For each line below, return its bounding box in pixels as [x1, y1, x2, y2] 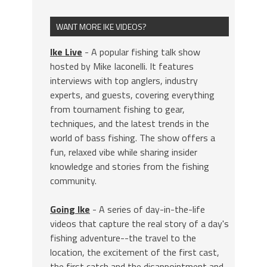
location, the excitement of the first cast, [50, 245, 219, 259]
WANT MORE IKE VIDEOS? [56, 20, 147, 33]
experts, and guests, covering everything [50, 88, 215, 102]
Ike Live [50, 45, 82, 59]
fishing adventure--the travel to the [50, 231, 196, 245]
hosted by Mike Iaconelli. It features [50, 59, 194, 73]
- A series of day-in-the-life [90, 202, 205, 216]
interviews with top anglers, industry [50, 73, 198, 88]
